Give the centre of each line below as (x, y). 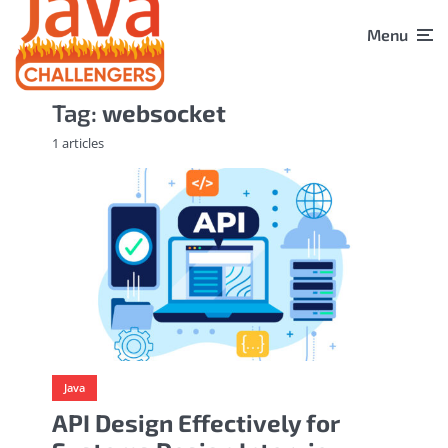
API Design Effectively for (196, 423)
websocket (164, 112)
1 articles (78, 142)
